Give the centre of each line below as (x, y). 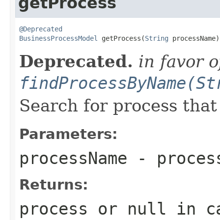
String (157, 38)
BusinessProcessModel (58, 38)
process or (73, 208)
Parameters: (69, 134)
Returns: (54, 184)
